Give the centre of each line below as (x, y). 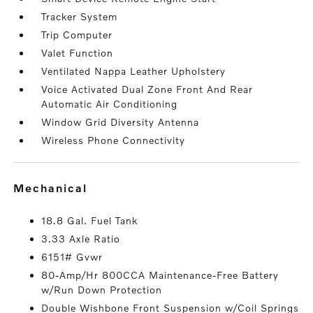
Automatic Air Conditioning (110, 104)
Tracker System (80, 17)
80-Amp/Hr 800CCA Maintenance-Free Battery (160, 275)
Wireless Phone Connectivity (114, 140)
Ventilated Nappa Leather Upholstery (134, 71)
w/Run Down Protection (102, 290)
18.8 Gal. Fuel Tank (90, 221)
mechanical (57, 188)
